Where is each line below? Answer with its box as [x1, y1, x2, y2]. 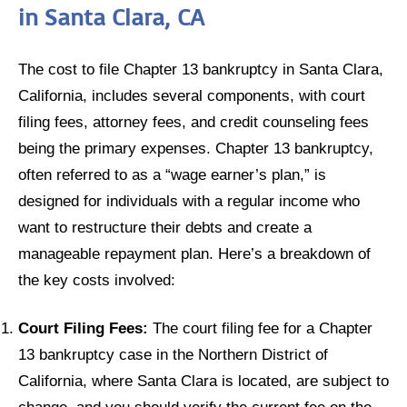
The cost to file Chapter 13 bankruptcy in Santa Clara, [18, 59, 383, 78]
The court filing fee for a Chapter [148, 319, 372, 338]
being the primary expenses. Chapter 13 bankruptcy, [18, 138, 373, 157]
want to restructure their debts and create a [18, 217, 312, 236]
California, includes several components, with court [18, 85, 365, 104]
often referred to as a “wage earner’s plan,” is [18, 164, 326, 184]
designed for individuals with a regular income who [18, 191, 360, 210]
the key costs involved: [18, 270, 175, 289]
